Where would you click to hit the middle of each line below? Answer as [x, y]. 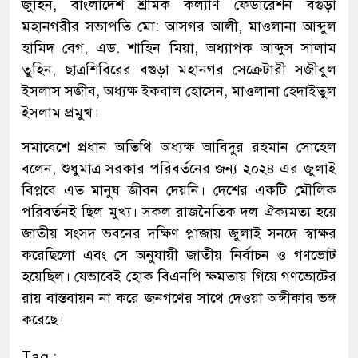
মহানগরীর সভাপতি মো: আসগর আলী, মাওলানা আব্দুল [179, 26]
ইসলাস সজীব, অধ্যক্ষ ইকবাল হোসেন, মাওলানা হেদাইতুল [179, 91]
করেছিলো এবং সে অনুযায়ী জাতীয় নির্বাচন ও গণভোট [179, 255]
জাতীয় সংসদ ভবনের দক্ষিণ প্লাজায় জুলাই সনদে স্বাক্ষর [179, 233]
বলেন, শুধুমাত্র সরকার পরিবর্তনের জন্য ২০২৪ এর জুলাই [179, 168]
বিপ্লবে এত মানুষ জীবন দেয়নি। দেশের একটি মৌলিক [179, 190]
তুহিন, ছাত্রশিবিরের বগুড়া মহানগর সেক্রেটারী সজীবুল [179, 69]
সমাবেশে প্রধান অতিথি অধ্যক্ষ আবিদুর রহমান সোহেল [179, 147]
